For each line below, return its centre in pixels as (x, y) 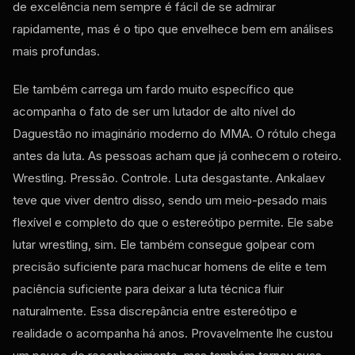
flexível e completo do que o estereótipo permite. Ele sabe (173, 222)
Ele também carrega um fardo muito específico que (153, 89)
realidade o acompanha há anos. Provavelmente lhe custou (173, 333)
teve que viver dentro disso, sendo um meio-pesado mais (170, 200)
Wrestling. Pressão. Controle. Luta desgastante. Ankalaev (169, 177)
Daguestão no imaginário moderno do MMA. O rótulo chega (174, 133)
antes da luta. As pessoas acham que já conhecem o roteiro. (177, 155)
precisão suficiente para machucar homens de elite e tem (170, 266)
